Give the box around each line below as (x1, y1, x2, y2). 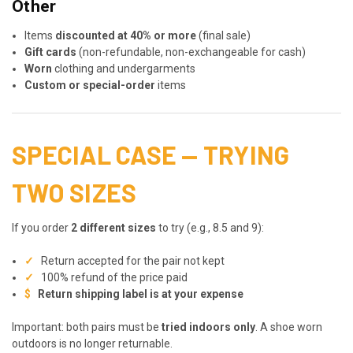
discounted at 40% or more (55, 28, 197, 42)
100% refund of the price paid (39, 270, 188, 284)
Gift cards (24, 45, 77, 58)
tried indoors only (162, 320, 255, 333)
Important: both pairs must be (12, 320, 162, 333)
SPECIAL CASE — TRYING (12, 139, 290, 169)
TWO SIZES (12, 176, 137, 207)
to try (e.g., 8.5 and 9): (156, 221, 264, 234)
